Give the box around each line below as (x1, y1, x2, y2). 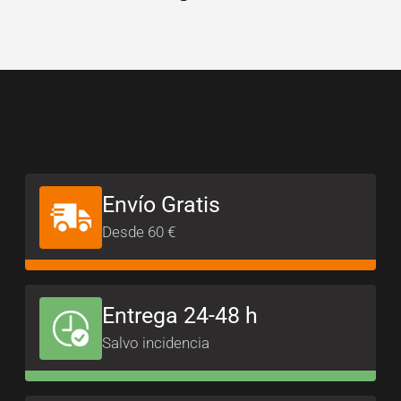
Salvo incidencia (102, 333, 209, 352)
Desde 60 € (102, 222, 175, 241)
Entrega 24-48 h (102, 302, 258, 328)
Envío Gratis (102, 191, 220, 218)
